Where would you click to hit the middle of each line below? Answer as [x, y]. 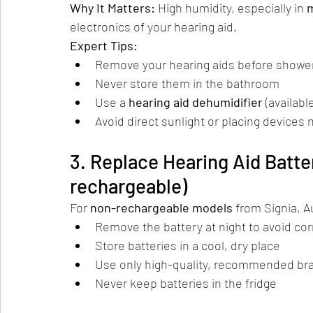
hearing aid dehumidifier [196, 102]
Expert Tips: [104, 46]
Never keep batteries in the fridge [186, 283]
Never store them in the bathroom [187, 83]
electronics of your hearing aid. [153, 27]
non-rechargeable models [161, 208]
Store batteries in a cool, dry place [188, 246]
